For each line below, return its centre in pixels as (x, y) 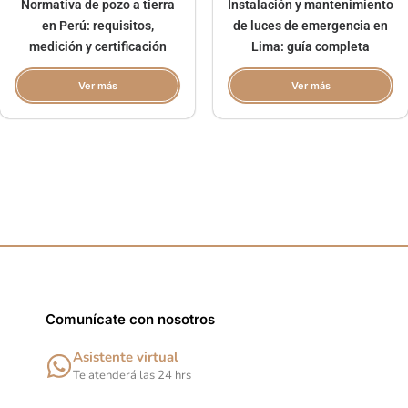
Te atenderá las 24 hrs (132, 375)
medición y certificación (97, 46)
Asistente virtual (126, 357)
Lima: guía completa (311, 46)
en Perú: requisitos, (97, 25)
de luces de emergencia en (311, 25)
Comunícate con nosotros (130, 319)
